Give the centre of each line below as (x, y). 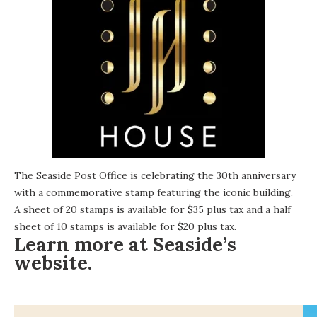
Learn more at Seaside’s (125, 244)
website (51, 263)
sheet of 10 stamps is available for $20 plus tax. (125, 227)
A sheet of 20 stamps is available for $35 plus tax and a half (152, 210)
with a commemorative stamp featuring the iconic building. (154, 193)
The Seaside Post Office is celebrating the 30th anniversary (155, 176)
